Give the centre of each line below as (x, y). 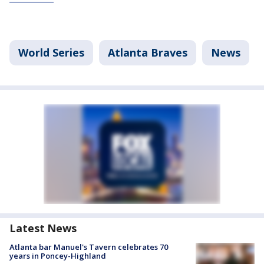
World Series (51, 52)
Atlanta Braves (148, 52)
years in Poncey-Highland (58, 256)
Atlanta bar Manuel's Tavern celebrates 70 (89, 247)
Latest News (43, 228)
